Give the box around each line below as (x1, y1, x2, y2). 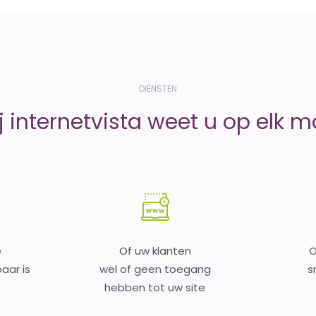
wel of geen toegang (99, 262, 211, 276)
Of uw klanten (119, 243, 191, 258)
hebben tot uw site (104, 280, 206, 295)
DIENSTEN (139, 83, 177, 95)
